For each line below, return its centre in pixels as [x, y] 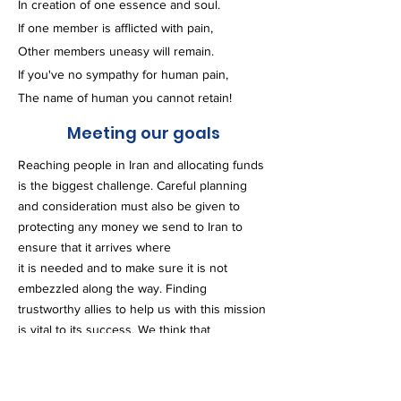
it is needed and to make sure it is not [123, 268]
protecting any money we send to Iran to [130, 226]
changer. [42, 391]
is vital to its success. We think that [114, 329]
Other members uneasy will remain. [116, 51]
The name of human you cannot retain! [125, 98]
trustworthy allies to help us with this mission [142, 309]
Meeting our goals [143, 133]
